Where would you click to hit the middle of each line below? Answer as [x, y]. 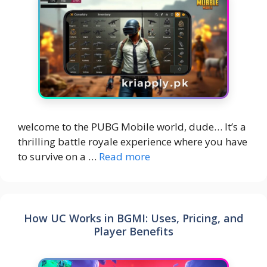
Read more [125, 157]
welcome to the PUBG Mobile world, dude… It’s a [132, 127]
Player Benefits [133, 232]
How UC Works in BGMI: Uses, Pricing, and [133, 218]
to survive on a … [58, 157]
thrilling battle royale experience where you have [133, 142]
